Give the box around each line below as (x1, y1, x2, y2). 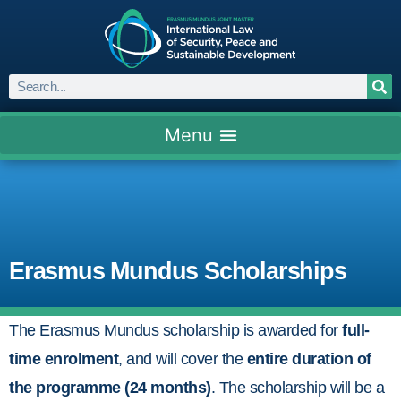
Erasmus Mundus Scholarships (9, 257, 346, 285)
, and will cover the (118, 349, 247, 368)
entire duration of (246, 349, 371, 368)
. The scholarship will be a (210, 378, 384, 397)
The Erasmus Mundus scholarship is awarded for (9, 320, 342, 339)
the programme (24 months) (9, 378, 211, 397)
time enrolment (9, 349, 118, 368)
